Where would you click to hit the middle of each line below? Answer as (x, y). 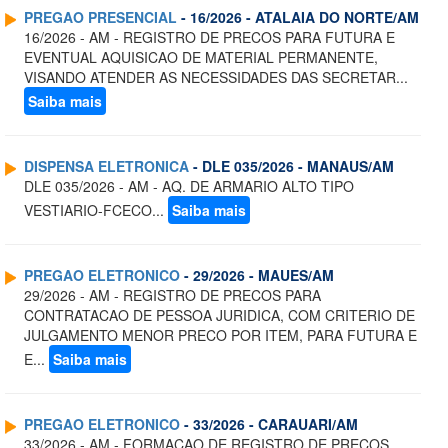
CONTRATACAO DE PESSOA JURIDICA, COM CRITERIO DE (219, 315)
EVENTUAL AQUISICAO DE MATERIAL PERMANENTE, (201, 57)
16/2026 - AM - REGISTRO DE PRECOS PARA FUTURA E (209, 37)
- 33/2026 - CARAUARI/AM (269, 424)
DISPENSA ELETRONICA (106, 166)
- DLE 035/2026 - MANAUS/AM (291, 166)
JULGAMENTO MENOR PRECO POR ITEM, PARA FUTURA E (220, 335)
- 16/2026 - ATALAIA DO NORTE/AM (298, 17)
